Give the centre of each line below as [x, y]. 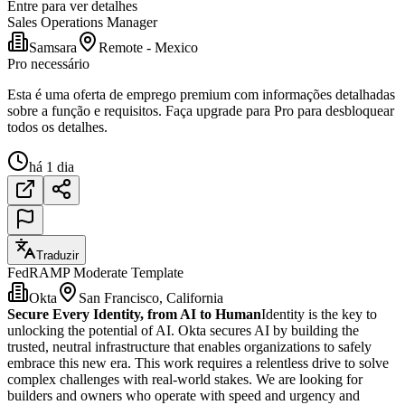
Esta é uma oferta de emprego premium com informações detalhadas [201, 94]
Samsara [53, 47]
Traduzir [57, 255]
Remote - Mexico [148, 47]
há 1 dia [52, 166]
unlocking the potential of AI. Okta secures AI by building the [183, 330]
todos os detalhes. [57, 127]
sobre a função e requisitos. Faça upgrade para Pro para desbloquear [201, 110]
